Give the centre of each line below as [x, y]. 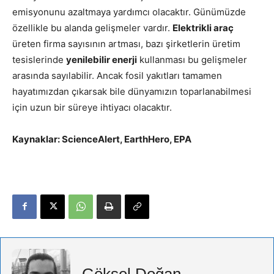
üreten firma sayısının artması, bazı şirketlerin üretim [126, 43]
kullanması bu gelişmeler [192, 59]
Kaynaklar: [37, 139]
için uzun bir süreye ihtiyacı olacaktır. [92, 107]
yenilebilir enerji [102, 59]
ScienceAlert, [93, 139]
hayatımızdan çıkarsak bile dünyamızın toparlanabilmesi [132, 91]
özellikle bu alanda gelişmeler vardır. [92, 28]
